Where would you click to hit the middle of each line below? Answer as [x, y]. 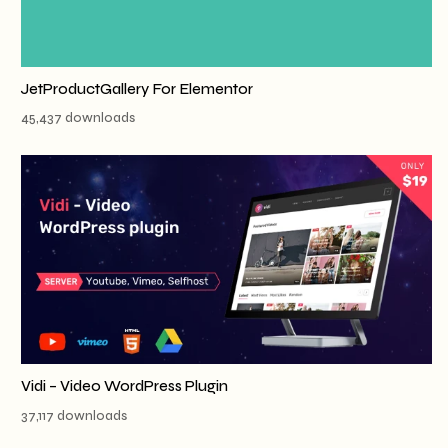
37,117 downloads [74, 415]
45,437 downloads [78, 118]
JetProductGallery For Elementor [137, 88]
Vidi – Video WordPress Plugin [124, 386]
